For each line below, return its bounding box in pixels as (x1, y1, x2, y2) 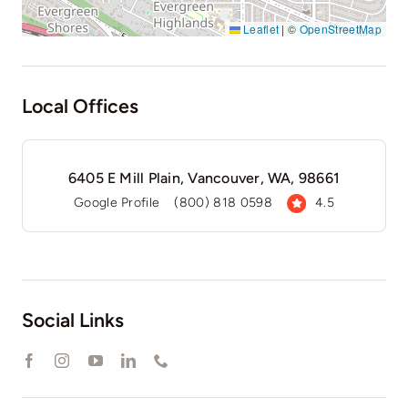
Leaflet (240, 20, 280, 36)
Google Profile (73, 194, 160, 210)
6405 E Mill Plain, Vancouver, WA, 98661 (67, 168, 341, 187)
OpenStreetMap (299, 20, 382, 36)
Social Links (21, 308, 124, 331)
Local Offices (21, 94, 138, 117)
